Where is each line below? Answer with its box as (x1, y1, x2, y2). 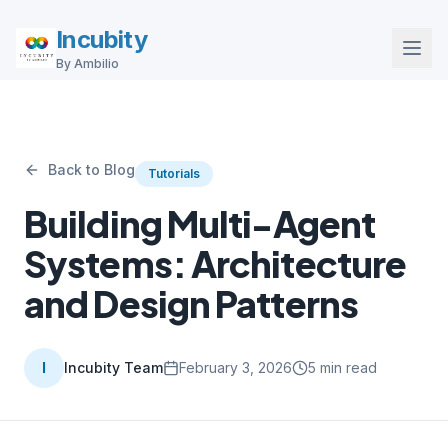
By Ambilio (56, 56, 119, 71)
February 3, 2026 (179, 359, 292, 376)
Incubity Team (64, 359, 163, 376)
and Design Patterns (24, 281, 358, 326)
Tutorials (148, 166, 200, 181)
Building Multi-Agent (24, 201, 376, 246)
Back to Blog (48, 161, 135, 178)
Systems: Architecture (24, 241, 407, 286)
